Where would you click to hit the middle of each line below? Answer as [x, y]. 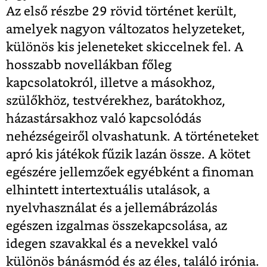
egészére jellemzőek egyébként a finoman [130, 173]
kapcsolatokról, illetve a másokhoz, [111, 83]
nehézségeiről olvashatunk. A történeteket [132, 137]
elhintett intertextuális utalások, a [108, 191]
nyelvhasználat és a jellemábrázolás [112, 209]
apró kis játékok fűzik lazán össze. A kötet [128, 155]
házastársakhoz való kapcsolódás [104, 119]
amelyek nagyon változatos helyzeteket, [125, 30]
